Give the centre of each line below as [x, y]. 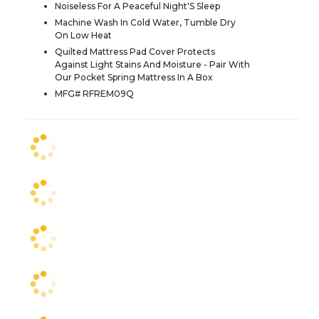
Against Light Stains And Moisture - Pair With [152, 64]
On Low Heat [83, 35]
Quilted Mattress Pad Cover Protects [135, 51]
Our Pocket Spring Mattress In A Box [134, 77]
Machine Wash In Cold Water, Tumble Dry [145, 22]
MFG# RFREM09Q [94, 93]
